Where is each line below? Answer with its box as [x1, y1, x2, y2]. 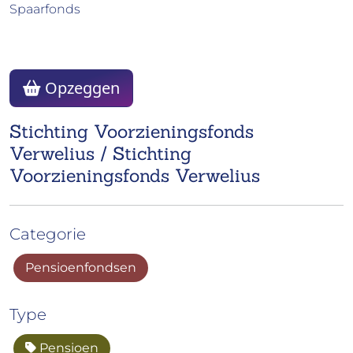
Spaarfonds [9, 2, 80, 17]
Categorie [9, 225, 86, 244]
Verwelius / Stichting [9, 141, 191, 165]
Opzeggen [41, 77, 120, 99]
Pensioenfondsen [25, 260, 136, 276]
